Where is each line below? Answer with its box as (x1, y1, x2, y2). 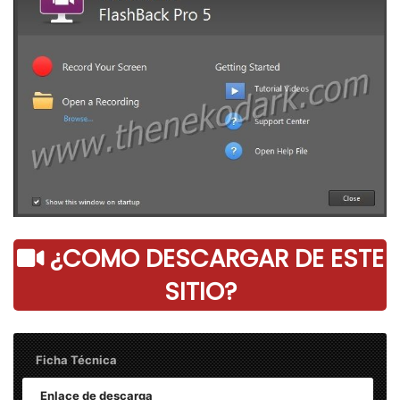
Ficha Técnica (36, 352, 117, 367)
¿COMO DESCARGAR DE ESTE (43, 241, 384, 275)
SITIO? (163, 274, 237, 308)
